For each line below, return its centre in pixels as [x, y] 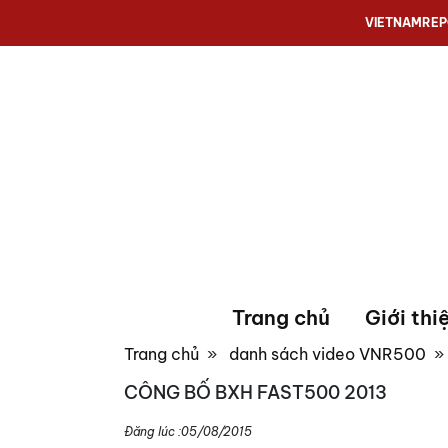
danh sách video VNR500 [327, 353]
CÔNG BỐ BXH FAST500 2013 [255, 392]
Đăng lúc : [152, 431]
